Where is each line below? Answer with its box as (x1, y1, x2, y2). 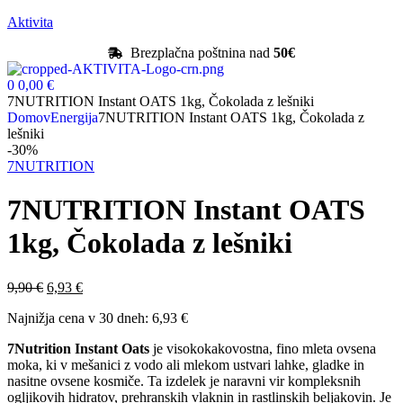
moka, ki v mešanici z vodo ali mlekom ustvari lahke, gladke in (7, 356, 364, 372)
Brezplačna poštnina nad (130, 45, 273, 60)
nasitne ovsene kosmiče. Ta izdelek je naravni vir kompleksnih (7, 372, 361, 389)
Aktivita (7, 14, 53, 30)
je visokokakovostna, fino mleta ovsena (149, 340, 376, 356)
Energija (50, 110, 98, 125)
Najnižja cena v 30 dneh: (7, 309, 152, 326)
